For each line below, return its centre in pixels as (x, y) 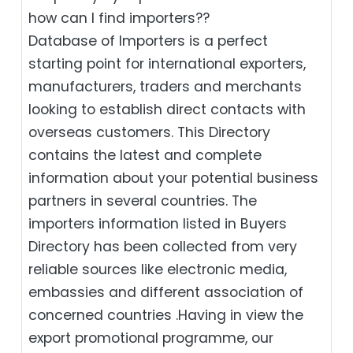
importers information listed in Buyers (158, 223)
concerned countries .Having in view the (166, 315)
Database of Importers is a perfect (148, 41)
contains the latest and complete (145, 155)
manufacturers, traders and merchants (165, 86)
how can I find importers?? (119, 18)
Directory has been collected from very (163, 246)
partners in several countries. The (143, 201)
